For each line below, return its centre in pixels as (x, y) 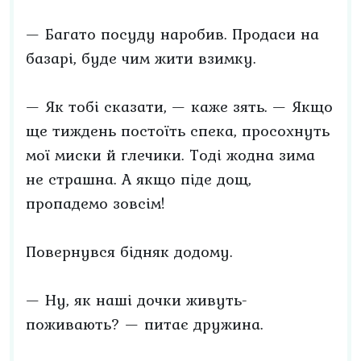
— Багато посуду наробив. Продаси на (172, 34)
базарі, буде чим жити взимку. (141, 58)
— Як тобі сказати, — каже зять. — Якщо (179, 106)
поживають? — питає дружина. (145, 324)
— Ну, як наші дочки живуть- (137, 300)
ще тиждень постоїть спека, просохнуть (178, 131)
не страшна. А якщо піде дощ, (139, 179)
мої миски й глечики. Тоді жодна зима (170, 155)
